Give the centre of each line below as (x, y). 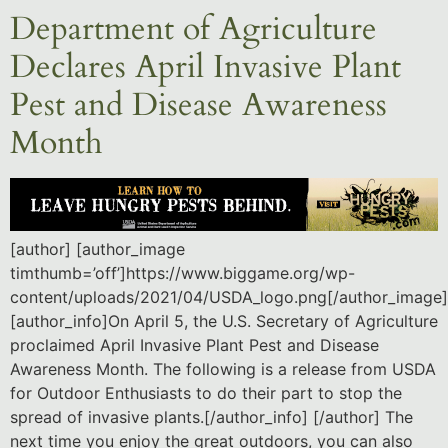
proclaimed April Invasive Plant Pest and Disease (194, 344)
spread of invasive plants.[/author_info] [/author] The (211, 416)
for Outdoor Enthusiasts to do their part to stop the (206, 392)
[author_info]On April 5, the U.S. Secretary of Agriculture (224, 320)
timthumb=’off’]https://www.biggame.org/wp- (182, 272)
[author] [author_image (97, 248)
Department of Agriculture (193, 28)
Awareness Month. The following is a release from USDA (223, 368)
